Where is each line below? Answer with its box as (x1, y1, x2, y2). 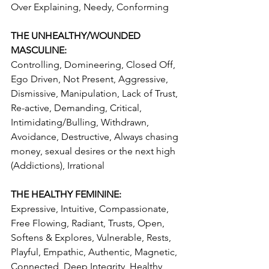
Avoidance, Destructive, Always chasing (11, 130, 181, 142)
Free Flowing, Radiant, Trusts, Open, (11, 217, 167, 229)
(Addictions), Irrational (11, 159, 104, 171)
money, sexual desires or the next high (11, 145, 178, 157)
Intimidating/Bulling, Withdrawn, (11, 116, 151, 128)
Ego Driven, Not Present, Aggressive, (11, 73, 171, 85)
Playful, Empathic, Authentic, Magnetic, (11, 246, 180, 258)
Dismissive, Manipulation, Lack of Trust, (11, 87, 180, 99)
